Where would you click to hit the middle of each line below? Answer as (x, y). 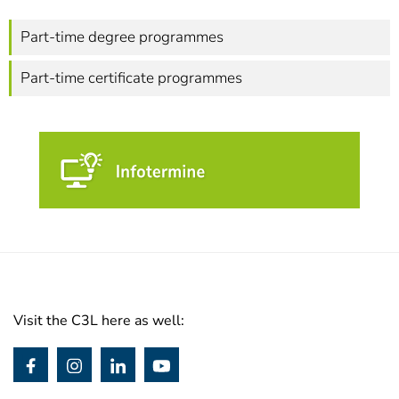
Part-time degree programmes (122, 37)
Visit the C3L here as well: (99, 321)
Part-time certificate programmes (131, 78)
